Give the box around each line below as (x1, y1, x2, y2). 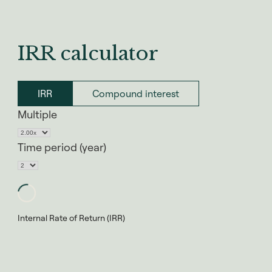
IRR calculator (18, 41, 158, 66)
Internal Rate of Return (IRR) (18, 212, 125, 223)
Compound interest (92, 87, 179, 100)
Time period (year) (18, 140, 106, 154)
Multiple (18, 107, 57, 121)
